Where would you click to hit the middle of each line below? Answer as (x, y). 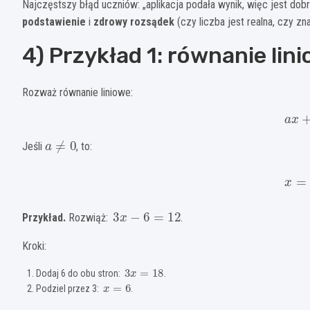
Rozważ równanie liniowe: (77, 92)
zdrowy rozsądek (134, 21)
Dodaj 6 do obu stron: (79, 273)
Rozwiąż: (88, 217)
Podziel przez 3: (69, 288)
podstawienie (54, 21)
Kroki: (34, 246)
